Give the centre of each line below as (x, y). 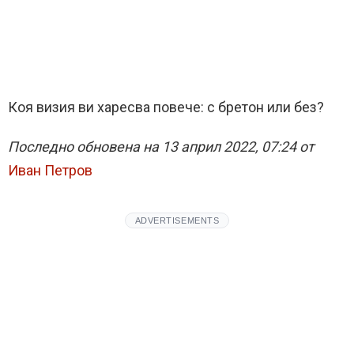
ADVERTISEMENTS (177, 221)
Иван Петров (50, 171)
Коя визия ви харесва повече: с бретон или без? (166, 107)
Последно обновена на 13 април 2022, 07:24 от (161, 147)
